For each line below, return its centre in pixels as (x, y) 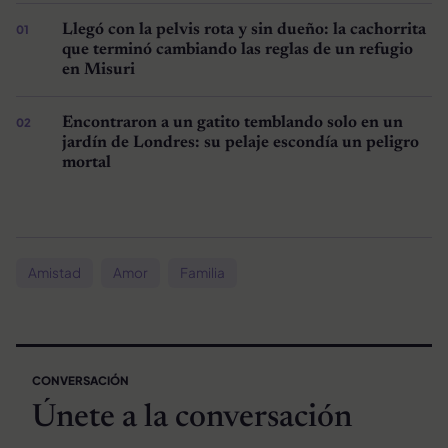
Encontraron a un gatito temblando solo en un (232, 122)
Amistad (54, 272)
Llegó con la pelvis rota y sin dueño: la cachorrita (243, 29)
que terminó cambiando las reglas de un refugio (237, 49)
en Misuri (98, 69)
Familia (202, 272)
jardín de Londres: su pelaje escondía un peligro (240, 142)
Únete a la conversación (192, 417)
